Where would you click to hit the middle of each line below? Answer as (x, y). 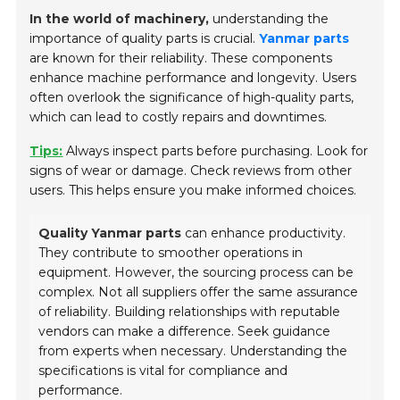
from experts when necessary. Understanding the (193, 350)
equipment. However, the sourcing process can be (196, 272)
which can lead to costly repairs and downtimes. (179, 117)
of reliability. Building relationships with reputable (190, 311)
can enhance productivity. (264, 233)
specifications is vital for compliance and (163, 370)
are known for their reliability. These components (181, 58)
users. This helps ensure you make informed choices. (193, 190)
